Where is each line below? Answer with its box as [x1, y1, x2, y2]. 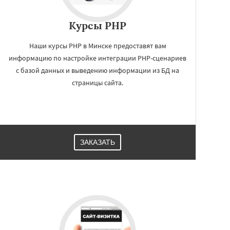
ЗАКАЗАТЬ [80, 138, 115, 146]
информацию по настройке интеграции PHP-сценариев [9, 53, 186, 63]
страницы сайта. [72, 78, 123, 87]
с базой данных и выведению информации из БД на [16, 66, 179, 75]
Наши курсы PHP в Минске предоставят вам [29, 41, 166, 50]
